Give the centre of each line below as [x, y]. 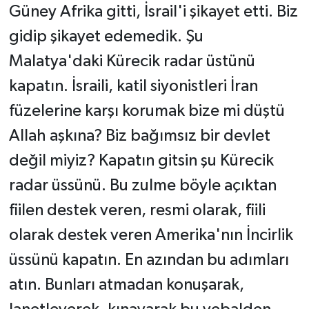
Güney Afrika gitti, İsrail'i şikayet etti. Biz [153, 12]
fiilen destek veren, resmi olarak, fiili [137, 211]
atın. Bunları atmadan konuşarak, [126, 285]
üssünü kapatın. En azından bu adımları [149, 260]
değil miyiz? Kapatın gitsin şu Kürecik [141, 161]
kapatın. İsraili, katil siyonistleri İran [133, 87]
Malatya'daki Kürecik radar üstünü [132, 62]
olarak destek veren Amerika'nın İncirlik [151, 236]
